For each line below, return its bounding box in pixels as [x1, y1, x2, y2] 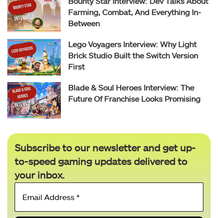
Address [109, 193, 148, 205]
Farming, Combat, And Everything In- [68, 7, 201, 17]
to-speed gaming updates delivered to [15, 155, 187, 167]
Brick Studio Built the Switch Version [68, 50, 198, 60]
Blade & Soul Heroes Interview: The [68, 82, 194, 92]
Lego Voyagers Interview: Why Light [68, 39, 197, 49]
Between [68, 18, 100, 28]
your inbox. [15, 168, 65, 181]
